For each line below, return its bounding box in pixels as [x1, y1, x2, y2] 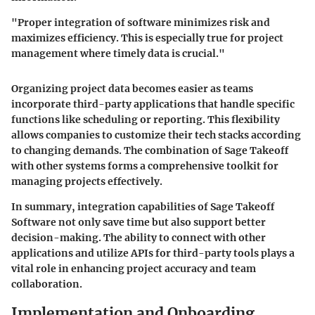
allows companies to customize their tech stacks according [11, 128, 301, 141]
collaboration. [11, 277, 82, 290]
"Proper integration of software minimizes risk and [11, 15, 270, 29]
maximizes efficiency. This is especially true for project [11, 31, 283, 44]
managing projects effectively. [11, 174, 162, 188]
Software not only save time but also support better [11, 215, 266, 229]
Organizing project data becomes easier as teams [11, 82, 253, 95]
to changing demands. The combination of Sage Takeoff [11, 143, 288, 157]
